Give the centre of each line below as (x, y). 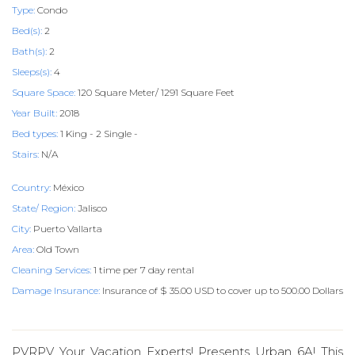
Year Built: (34, 113)
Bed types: (35, 134)
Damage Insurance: (56, 290)
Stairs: (25, 154)
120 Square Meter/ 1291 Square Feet (155, 92)
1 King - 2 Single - (98, 134)
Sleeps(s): (32, 72)
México (67, 187)
